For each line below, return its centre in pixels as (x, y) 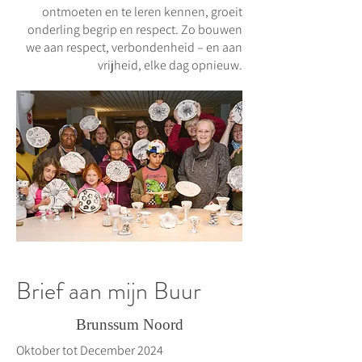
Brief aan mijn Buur (109, 290)
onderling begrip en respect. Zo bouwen (135, 29)
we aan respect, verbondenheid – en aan (134, 47)
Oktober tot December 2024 (90, 350)
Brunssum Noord (129, 324)
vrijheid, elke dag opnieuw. (170, 65)
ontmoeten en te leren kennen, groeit (142, 11)
